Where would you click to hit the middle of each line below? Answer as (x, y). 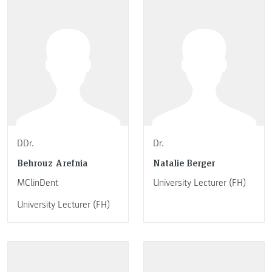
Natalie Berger (184, 163)
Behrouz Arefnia (52, 163)
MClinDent (38, 183)
